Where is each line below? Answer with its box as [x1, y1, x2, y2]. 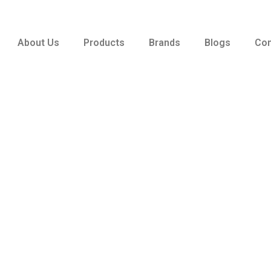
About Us [17, 37, 59, 48]
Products [83, 37, 125, 48]
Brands [148, 37, 180, 48]
